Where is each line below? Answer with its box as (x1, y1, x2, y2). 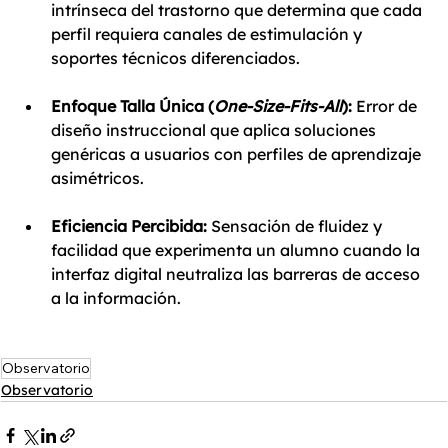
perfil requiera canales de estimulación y (51, 24, 366, 44)
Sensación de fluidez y (207, 216, 386, 236)
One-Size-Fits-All (214, 96, 342, 116)
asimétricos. (51, 168, 144, 188)
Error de (352, 96, 421, 116)
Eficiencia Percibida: (51, 216, 207, 236)
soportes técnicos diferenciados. (51, 48, 300, 68)
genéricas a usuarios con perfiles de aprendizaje (51, 144, 425, 164)
